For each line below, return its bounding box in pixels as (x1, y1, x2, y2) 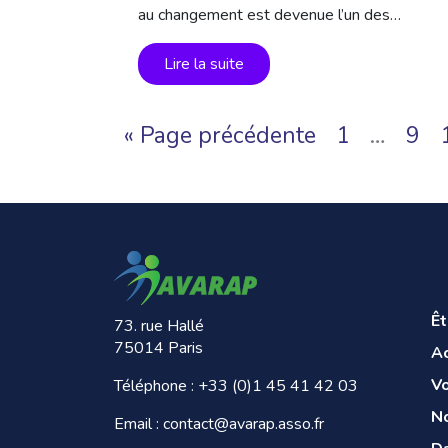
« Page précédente (124, 120, 316, 151)
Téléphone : (114, 375, 198, 397)
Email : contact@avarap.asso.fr (114, 413, 324, 435)
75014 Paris (114, 337, 203, 359)
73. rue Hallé (114, 315, 204, 337)
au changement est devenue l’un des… (138, 4, 401, 26)
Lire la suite (164, 53, 244, 75)
